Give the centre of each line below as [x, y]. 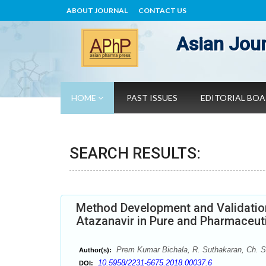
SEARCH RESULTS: [135, 153]
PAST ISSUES [152, 98]
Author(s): [95, 250]
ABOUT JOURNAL [97, 10]
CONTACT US [162, 10]
